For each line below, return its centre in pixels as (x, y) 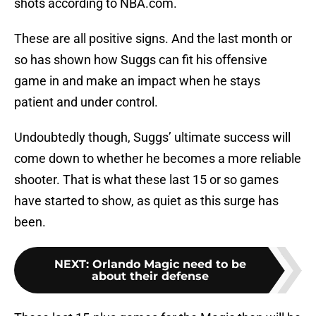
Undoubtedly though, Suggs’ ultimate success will (152, 138)
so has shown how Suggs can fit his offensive (141, 60)
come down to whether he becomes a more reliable (158, 159)
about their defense (150, 276)
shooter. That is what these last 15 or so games (146, 180)
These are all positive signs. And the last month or (153, 39)
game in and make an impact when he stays (137, 81)
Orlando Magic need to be (169, 265)
